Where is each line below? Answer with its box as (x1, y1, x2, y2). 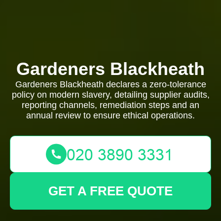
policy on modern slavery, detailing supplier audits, (11, 90, 210, 100)
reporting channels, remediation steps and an (22, 100, 199, 110)
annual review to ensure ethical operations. (26, 110, 195, 120)
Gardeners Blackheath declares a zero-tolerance (15, 79, 206, 89)
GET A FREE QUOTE (48, 184, 173, 198)
